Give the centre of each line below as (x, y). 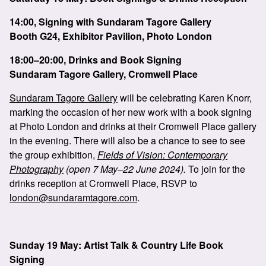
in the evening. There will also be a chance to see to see (127, 140)
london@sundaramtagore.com (73, 197)
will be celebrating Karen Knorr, (185, 98)
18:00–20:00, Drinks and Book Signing (96, 60)
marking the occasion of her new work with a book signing (131, 112)
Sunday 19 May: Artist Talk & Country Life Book (116, 245)
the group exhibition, (53, 155)
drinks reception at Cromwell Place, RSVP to (103, 183)
